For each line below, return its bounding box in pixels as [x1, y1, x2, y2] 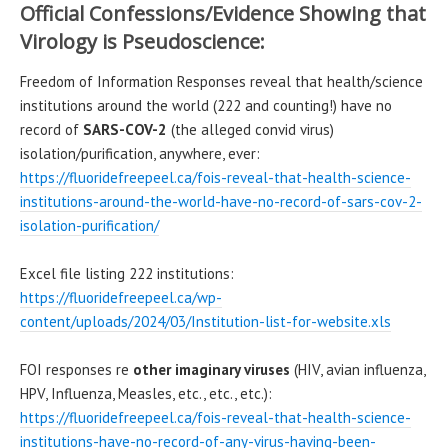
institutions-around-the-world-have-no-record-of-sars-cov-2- [20, 191, 422, 211]
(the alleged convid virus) [167, 119, 334, 139]
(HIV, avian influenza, [290, 359, 425, 379]
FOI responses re [20, 359, 133, 379]
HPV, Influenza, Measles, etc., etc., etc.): [20, 383, 272, 403]
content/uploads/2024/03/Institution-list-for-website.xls [20, 311, 391, 331]
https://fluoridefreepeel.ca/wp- [20, 287, 222, 307]
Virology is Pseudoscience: [20, 27, 265, 55]
